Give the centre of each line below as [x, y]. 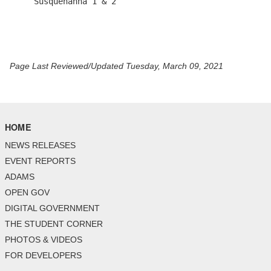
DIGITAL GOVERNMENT [52, 208]
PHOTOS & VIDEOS [44, 240]
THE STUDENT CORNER [54, 224]
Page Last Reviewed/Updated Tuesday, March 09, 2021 [116, 66]
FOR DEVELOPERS [43, 256]
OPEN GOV [27, 193]
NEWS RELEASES [40, 145]
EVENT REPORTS [40, 161]
